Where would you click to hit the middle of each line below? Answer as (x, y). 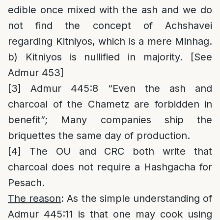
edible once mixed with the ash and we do (110, 10)
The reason (35, 198)
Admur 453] (36, 73)
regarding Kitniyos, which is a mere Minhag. (110, 41)
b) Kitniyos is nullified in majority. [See (110, 57)
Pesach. (26, 183)
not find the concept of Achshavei (110, 26)
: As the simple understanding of (137, 198)
